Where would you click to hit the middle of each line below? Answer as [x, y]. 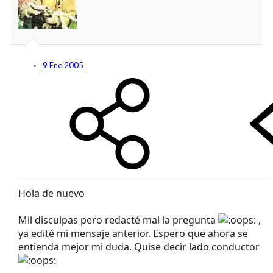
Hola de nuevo [51, 193]
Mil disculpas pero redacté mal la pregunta [118, 220]
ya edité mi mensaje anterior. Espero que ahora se [133, 233]
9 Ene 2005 [63, 65]
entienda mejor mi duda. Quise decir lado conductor [139, 246]
